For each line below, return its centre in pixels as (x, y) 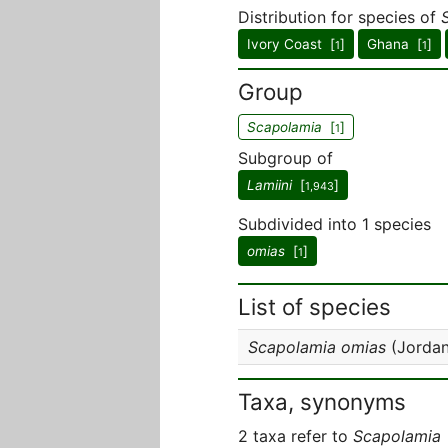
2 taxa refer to (295, 436)
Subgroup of (285, 158)
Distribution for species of (339, 17)
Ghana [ (394, 44)
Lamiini (269, 185)
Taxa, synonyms (322, 401)
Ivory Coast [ (291, 44)
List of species (314, 306)
